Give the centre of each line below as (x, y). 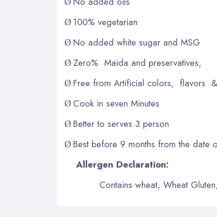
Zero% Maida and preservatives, (138, 62)
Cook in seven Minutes (116, 103)
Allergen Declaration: (122, 164)
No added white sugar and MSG (137, 42)
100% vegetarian (106, 22)
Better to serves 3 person (121, 124)
